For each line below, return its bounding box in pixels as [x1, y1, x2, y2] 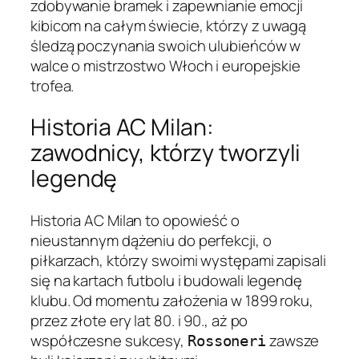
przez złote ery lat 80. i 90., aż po [30, 310, 248, 332]
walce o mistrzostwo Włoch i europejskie [30, 54, 301, 76]
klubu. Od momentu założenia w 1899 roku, [30, 290, 313, 312]
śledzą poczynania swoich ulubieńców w [30, 34, 301, 56]
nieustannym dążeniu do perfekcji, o [30, 230, 272, 252]
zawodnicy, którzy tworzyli [30, 137, 301, 169]
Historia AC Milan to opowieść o [30, 210, 240, 232]
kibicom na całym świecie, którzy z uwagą [30, 14, 306, 36]
